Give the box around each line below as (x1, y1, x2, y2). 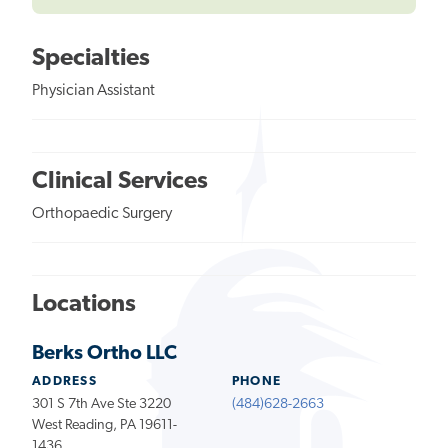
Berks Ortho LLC (32, 343, 177, 364)
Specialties (32, 46, 150, 71)
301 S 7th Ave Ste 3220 (32, 396, 171, 412)
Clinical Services (32, 169, 208, 194)
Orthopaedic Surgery (32, 205, 172, 222)
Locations (32, 292, 136, 317)
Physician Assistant (32, 82, 155, 99)
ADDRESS (32, 374, 98, 388)
